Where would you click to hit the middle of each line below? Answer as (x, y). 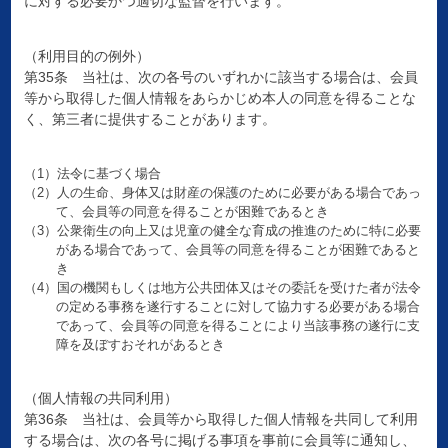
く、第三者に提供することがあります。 (149, 119)
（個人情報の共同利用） (100, 398)
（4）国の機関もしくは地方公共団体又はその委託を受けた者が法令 (222, 288)
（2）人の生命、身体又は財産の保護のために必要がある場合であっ (222, 193)
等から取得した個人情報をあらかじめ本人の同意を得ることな (219, 98)
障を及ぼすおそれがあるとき (141, 345)
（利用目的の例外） (86, 56)
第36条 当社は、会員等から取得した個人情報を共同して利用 (220, 419)
